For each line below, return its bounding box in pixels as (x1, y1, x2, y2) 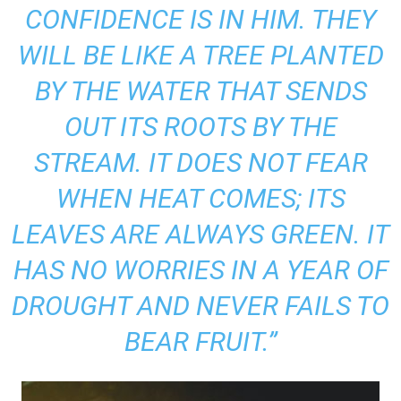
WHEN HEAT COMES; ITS (55, 183, 346, 214)
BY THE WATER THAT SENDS (34, 75, 367, 107)
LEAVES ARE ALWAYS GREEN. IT (12, 218, 389, 250)
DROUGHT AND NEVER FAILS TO (12, 290, 389, 321)
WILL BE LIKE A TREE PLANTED (17, 39, 384, 71)
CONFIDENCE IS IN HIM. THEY (25, 4, 376, 35)
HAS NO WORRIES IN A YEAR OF (13, 254, 388, 286)
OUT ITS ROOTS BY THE (64, 111, 337, 142)
